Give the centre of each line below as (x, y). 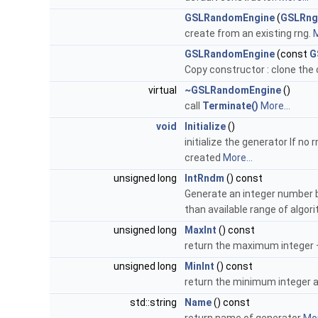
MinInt (199, 267)
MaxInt (201, 230)
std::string (154, 303)
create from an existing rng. (249, 34)
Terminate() (230, 106)
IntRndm (204, 179)
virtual (164, 91)
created (204, 158)
